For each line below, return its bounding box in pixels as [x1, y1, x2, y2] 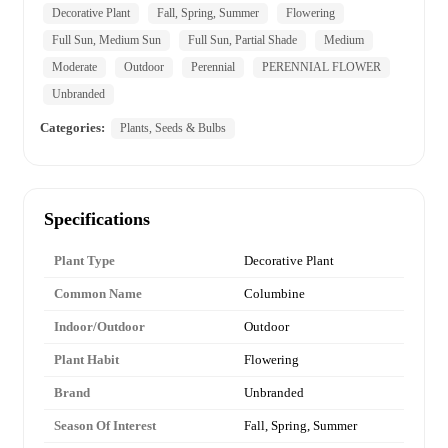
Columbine [244, 285, 305, 301]
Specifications [44, 208, 150, 229]
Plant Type [54, 252, 115, 268]
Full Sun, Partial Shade [188, 32, 297, 47]
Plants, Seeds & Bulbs [120, 120, 226, 135]
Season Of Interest [54, 417, 156, 433]
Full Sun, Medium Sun [52, 32, 161, 47]
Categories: [40, 119, 105, 135]
